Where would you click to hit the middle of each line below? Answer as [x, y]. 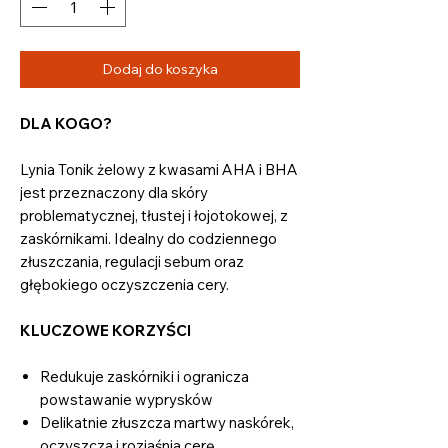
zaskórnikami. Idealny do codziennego [148, 238]
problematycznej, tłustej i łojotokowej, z [154, 215]
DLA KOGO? [66, 123]
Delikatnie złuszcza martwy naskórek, [167, 422]
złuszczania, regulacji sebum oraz [132, 261]
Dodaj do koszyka [160, 68]
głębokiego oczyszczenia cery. [124, 284]
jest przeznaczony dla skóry [114, 192]
